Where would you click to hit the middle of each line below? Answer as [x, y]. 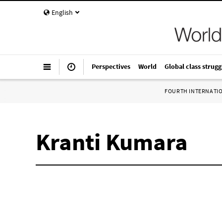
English [62, 12]
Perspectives [111, 66]
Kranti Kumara [112, 142]
